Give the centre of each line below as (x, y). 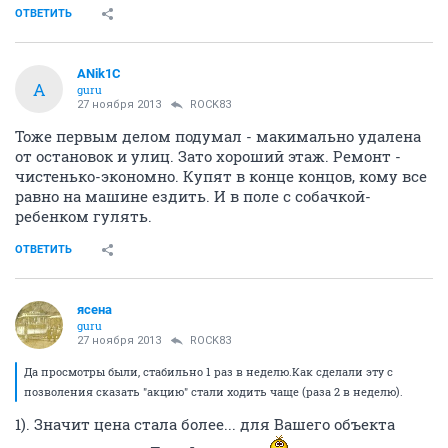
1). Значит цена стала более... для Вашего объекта (205, 424)
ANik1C (99, 73)
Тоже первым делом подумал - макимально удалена (218, 136)
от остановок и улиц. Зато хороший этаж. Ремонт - (208, 156)
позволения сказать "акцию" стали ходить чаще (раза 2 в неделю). (213, 391)
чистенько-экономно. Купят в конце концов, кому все (221, 176)
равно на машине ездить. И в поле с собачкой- (193, 196)
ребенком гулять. (83, 216)
